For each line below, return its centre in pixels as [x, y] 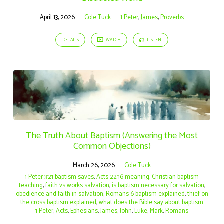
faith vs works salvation [77, 185]
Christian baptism [175, 177]
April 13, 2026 [57, 17]
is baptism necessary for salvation [158, 185]
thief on [198, 194]
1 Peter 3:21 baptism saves [59, 177]
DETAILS [70, 40]
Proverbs [172, 17]
